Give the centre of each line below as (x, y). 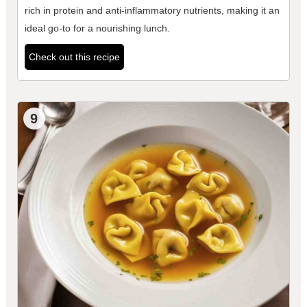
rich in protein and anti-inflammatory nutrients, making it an (152, 11)
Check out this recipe (74, 57)
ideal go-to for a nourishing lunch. (97, 28)
